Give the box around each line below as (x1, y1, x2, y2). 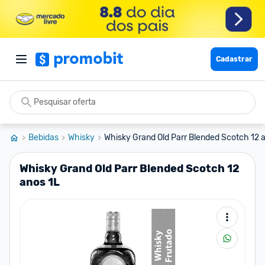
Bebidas (28, 132, 59, 143)
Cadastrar (216, 55, 253, 63)
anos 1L (20, 176, 60, 189)
